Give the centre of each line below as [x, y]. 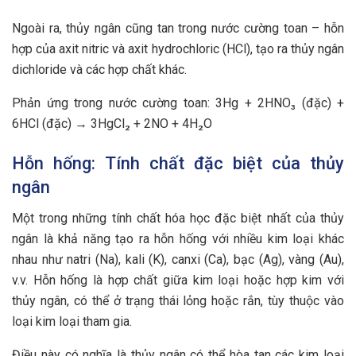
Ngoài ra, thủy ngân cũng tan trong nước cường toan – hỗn [178, 29]
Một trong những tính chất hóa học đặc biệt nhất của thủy [178, 218]
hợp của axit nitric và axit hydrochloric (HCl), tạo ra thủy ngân [178, 49]
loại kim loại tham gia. [72, 321]
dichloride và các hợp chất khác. [99, 70]
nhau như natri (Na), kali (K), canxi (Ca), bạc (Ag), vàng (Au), [178, 259]
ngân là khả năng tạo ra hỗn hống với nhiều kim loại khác [178, 238]
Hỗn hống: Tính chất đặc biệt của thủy [178, 163]
